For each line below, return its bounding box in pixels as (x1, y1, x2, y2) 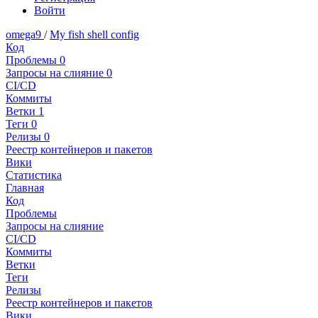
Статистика (6, 169, 62, 182)
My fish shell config (50, 28, 139, 41)
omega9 (6, 28, 44, 41)
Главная (6, 182, 44, 194)
